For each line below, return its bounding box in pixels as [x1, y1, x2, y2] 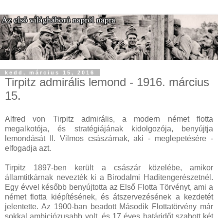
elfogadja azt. [5, 144, 51, 153]
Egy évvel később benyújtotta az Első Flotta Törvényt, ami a [5, 183, 213, 192]
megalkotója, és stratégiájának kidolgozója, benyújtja [5, 125, 213, 133]
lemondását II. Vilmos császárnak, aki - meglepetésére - [5, 134, 213, 143]
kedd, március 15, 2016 [5, 70, 95, 76]
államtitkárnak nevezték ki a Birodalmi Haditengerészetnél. [5, 173, 213, 182]
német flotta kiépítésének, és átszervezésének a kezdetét [5, 193, 213, 201]
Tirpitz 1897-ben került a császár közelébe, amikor [5, 163, 213, 172]
